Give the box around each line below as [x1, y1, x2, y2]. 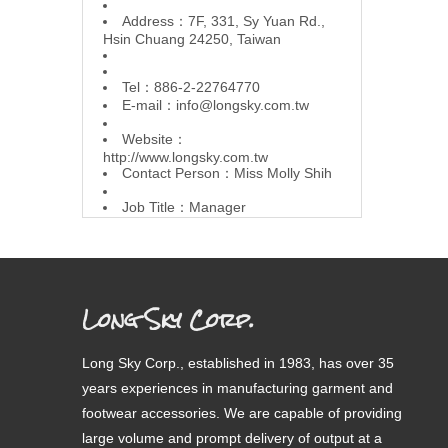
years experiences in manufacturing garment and [82, 379, 393, 396]
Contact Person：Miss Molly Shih [122, 164, 332, 181]
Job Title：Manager [122, 198, 246, 215]
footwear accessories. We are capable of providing [82, 404, 402, 421]
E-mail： [122, 96, 176, 113]
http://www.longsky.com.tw [103, 148, 268, 165]
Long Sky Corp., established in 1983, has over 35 [82, 354, 394, 371]
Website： [122, 130, 187, 147]
